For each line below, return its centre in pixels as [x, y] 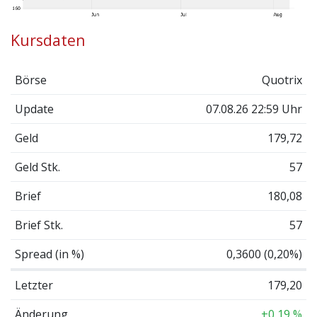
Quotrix [282, 80]
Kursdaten [48, 40]
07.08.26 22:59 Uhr [254, 109]
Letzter [34, 285]
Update [34, 109]
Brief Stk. [39, 225]
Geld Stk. [37, 167]
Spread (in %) [49, 254]
